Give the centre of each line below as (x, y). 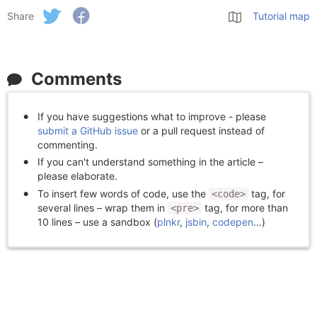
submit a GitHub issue (88, 131)
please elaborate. (77, 176)
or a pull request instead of (201, 131)
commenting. (68, 145)
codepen (233, 221)
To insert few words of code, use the (123, 193)
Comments (76, 79)
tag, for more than (245, 207)
